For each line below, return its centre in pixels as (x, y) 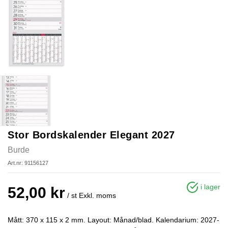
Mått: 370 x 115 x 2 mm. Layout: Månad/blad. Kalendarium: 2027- (113, 220)
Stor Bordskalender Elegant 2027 (91, 135)
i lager (209, 187)
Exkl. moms (97, 195)
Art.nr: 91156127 (28, 163)
